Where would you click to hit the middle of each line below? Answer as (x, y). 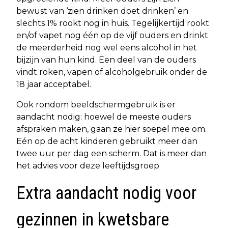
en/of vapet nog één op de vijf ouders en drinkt (112, 35)
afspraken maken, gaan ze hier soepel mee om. (111, 129)
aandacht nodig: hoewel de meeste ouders (104, 117)
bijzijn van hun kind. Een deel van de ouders (106, 60)
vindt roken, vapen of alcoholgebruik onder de (112, 72)
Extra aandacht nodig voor (106, 193)
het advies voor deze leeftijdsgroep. (89, 165)
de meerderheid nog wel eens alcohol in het (107, 47)
